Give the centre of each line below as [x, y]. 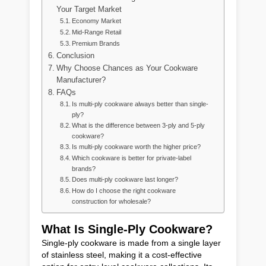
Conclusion [75, 56]
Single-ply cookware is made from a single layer [131, 243]
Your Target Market [89, 10]
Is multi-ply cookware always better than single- [140, 104]
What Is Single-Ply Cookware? [127, 229]
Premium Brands [96, 44]
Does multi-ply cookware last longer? [125, 180]
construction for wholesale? [112, 202]
